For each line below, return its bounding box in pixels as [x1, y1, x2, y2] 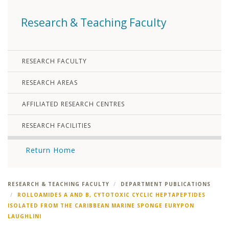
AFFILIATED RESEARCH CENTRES [22, 100, 125, 109]
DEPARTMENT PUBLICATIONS [121, 180, 211, 188]
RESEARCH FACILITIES [22, 121, 91, 130]
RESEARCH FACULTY [22, 57, 87, 66]
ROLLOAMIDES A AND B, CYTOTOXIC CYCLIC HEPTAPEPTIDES [17, 191, 205, 199]
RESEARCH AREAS [22, 78, 78, 87]
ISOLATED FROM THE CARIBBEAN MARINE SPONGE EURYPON [8, 202, 194, 210]
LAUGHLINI [8, 213, 41, 220]
